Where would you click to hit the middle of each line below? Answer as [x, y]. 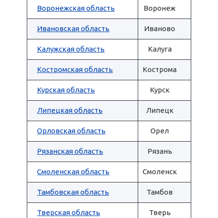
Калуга [160, 49]
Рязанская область [70, 151]
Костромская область [75, 69]
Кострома [160, 69]
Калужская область [71, 49]
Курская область [66, 90]
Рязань [160, 151]
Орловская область [71, 131]
